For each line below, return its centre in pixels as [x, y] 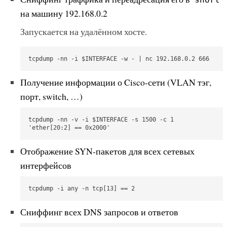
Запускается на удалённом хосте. [84, 31]
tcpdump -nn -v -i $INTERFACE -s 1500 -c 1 [101, 119]
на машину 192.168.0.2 [64, 13]
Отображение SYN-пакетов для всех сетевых [107, 151]
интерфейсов [46, 165]
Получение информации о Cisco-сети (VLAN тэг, [116, 82]
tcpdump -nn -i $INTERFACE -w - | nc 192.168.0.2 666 [119, 59]
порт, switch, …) [51, 96]
